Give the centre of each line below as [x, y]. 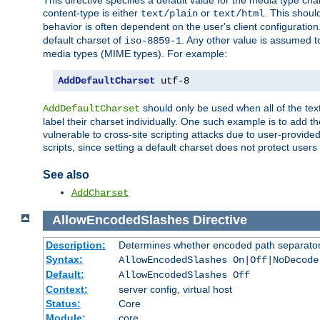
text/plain [169, 14]
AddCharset [100, 193]
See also [66, 175]
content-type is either [92, 13]
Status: [63, 303]
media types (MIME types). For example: [135, 54]
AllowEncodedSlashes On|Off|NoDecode [218, 260]
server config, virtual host [175, 289]
